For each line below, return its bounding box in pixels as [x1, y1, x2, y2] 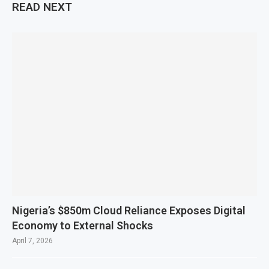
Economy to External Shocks [12, 219, 153, 232]
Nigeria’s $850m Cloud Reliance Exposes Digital [12, 204, 246, 217]
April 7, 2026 [12, 236, 53, 245]
